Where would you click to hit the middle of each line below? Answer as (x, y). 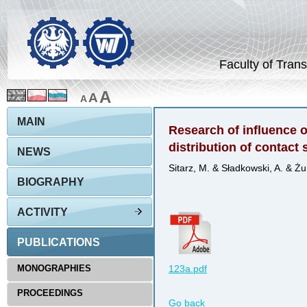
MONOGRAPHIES (54, 268)
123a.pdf (188, 269)
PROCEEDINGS (50, 293)
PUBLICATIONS (59, 242)
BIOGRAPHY (51, 182)
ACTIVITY (42, 212)
